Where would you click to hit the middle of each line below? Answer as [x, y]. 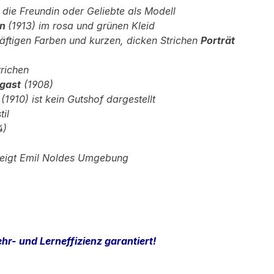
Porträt [218, 40]
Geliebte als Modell [131, 11]
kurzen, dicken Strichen [145, 40]
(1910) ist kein [34, 99]
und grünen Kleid [116, 26]
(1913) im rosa [42, 26]
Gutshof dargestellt [111, 99]
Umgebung [103, 158]
